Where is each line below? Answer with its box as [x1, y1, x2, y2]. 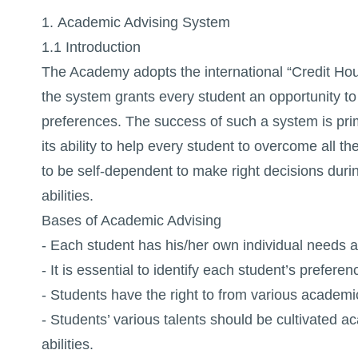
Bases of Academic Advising [41, 213, 221, 229]
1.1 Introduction [41, 39, 141, 56]
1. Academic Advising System [41, 14, 230, 31]
